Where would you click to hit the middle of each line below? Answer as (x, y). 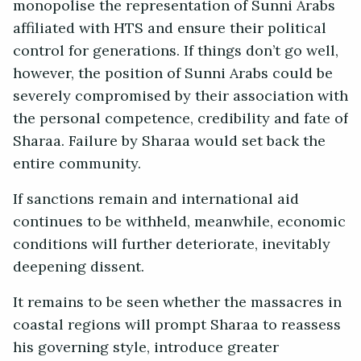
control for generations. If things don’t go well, (176, 51)
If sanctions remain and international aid (156, 199)
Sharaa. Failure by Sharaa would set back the (169, 141)
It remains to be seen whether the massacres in (177, 303)
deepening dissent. (79, 267)
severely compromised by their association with (180, 96)
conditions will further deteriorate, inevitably (172, 245)
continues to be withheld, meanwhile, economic (179, 222)
